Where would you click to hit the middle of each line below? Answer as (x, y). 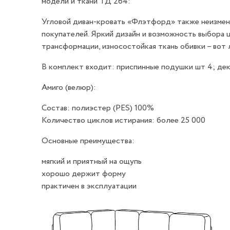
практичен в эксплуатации (89, 186)
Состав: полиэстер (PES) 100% (98, 108)
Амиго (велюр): (69, 88)
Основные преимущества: (88, 141)
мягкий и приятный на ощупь (91, 162)
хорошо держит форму (83, 174)
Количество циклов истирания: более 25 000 (123, 121)
